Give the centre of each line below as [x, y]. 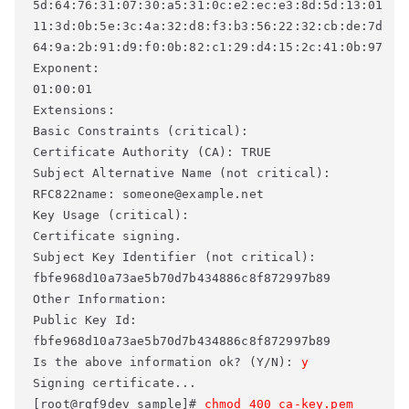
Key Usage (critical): [115, 215]
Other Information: [104, 299]
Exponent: [70, 68]
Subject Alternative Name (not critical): [186, 173]
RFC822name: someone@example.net [152, 194]
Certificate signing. [111, 236]
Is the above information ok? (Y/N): [167, 362]
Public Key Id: [89, 320]
